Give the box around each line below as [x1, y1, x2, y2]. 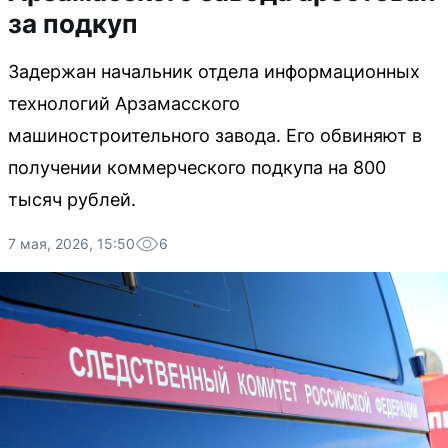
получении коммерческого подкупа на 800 [8, 157, 386, 178]
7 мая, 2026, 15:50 [8, 235, 135, 252]
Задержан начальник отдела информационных [8, 61, 420, 82]
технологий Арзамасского [8, 93, 240, 114]
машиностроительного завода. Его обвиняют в [8, 125, 422, 146]
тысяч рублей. [8, 189, 136, 210]
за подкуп [8, 8, 138, 39]
